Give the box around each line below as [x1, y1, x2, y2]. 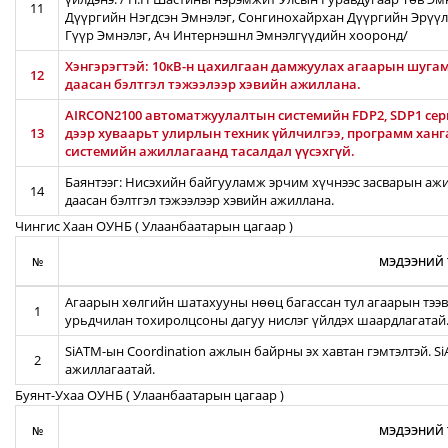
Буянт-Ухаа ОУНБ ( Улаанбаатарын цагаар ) [15, 386, 284, 404]
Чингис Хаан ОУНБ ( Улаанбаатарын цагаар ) [15, 217, 293, 235]
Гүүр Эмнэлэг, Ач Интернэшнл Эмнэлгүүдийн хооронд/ [65, 26, 408, 44]
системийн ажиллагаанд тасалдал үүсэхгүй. [65, 142, 355, 160]
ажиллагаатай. [65, 360, 155, 378]
